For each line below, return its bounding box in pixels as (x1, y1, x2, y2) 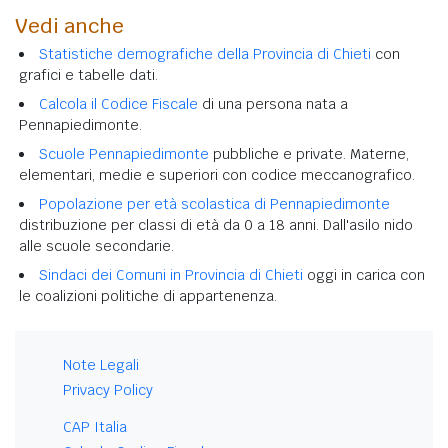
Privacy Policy (63, 380, 153, 399)
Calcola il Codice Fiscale (39, 94, 198, 113)
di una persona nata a (198, 94, 348, 113)
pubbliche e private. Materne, (209, 144, 409, 163)
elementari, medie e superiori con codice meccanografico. (19, 165, 415, 184)
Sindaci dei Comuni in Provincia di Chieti (39, 265, 303, 284)
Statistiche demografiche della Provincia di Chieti (39, 44, 371, 63)
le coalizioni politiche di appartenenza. (19, 286, 277, 305)
